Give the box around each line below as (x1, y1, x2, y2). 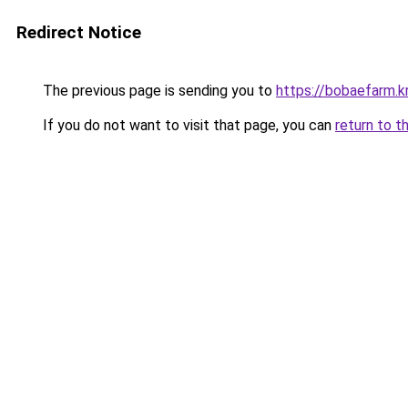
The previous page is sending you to (39, 82, 276, 99)
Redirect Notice (16, 22, 141, 43)
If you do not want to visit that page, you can (39, 117, 335, 134)
